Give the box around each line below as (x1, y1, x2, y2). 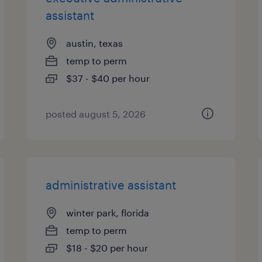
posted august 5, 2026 (46, 108, 146, 119)
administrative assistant (46, 178, 177, 192)
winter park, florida (66, 207, 150, 218)
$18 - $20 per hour (66, 242, 149, 253)
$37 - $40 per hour (66, 73, 150, 84)
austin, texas (66, 37, 123, 49)
